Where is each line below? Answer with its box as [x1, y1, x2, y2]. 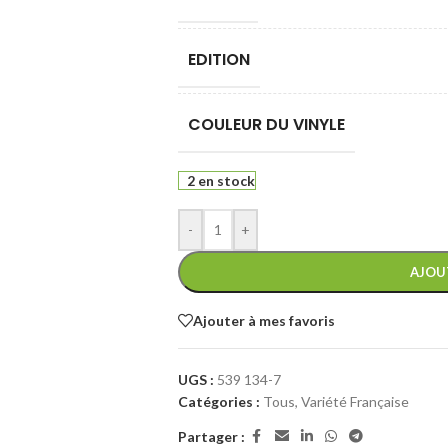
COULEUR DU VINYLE [187, 113, 345, 136]
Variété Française [300, 393, 409, 410]
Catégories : [177, 393, 260, 410]
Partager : [177, 427, 245, 445]
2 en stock [186, 172, 255, 189]
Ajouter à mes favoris [192, 311, 335, 329]
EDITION [187, 48, 250, 71]
